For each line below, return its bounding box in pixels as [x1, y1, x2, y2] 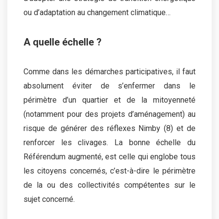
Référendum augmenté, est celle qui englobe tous [23, 152, 196, 161]
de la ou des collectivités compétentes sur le [23, 180, 196, 190]
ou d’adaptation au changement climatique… [23, 7, 171, 17]
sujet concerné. [23, 194, 75, 204]
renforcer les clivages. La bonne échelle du [23, 137, 196, 147]
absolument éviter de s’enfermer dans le [23, 81, 196, 90]
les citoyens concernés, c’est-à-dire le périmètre [23, 166, 196, 175]
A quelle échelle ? [23, 36, 102, 48]
